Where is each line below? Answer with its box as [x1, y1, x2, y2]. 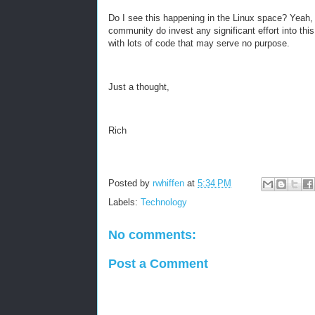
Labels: [108, 197, 141, 207]
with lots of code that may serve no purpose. [108, 38, 290, 49]
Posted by [108, 178, 153, 189]
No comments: [108, 228, 196, 242]
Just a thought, [108, 82, 169, 92]
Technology [141, 197, 187, 207]
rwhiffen [153, 178, 184, 189]
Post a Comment [108, 256, 208, 271]
